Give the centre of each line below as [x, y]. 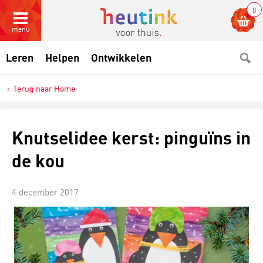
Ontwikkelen [121, 58]
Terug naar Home [44, 88]
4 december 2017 [45, 192]
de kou [38, 161]
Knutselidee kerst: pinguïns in [131, 138]
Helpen [62, 58]
